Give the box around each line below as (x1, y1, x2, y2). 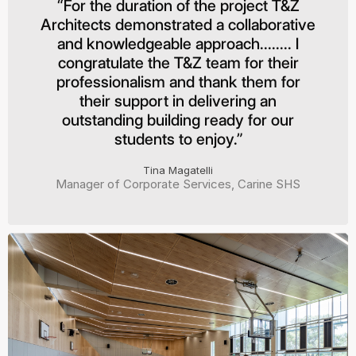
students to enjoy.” (114, 130, 242, 149)
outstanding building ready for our (62, 110, 294, 130)
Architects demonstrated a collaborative (41, 15, 315, 35)
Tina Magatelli (143, 164, 213, 177)
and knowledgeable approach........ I (57, 34, 299, 54)
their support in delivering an (79, 91, 277, 111)
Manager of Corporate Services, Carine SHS (56, 176, 300, 192)
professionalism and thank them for (56, 72, 300, 92)
